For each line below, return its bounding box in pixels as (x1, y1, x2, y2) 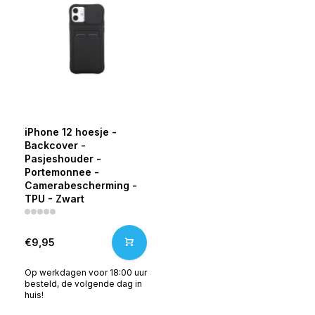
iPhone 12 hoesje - (25, 126, 117, 138)
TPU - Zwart (25, 193, 84, 205)
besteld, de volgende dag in (25, 278, 142, 289)
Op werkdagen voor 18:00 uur (25, 267, 147, 278)
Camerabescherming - (25, 179, 137, 191)
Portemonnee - (25, 166, 99, 178)
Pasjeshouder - (25, 153, 101, 165)
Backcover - (25, 139, 86, 151)
